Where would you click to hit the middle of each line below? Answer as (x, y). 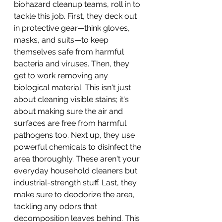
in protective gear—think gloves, (73, 28)
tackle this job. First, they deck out (76, 16)
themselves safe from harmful (70, 52)
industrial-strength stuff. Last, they (76, 182)
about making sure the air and (69, 111)
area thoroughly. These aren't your (78, 159)
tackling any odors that (56, 206)
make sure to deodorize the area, (75, 194)
